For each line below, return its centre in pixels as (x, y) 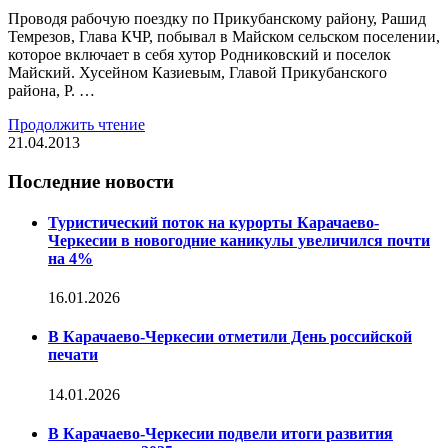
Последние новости (91, 181)
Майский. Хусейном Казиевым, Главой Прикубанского (197, 72)
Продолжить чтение (76, 124)
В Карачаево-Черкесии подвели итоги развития (220, 433)
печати (73, 355)
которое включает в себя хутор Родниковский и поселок (199, 54)
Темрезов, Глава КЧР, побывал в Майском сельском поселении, (224, 36)
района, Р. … (51, 90)
